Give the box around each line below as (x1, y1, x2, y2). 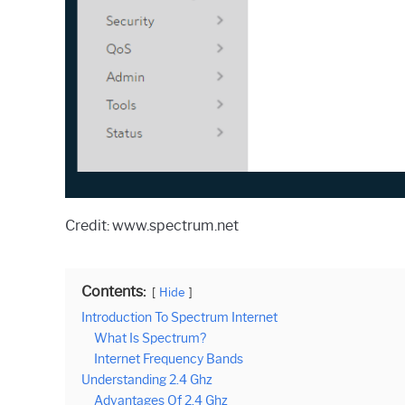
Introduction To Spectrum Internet (81, 308, 278, 325)
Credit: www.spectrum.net (65, 216, 239, 234)
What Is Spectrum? (94, 329, 206, 346)
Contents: (81, 282, 146, 300)
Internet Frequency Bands (94, 350, 243, 367)
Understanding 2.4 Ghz (81, 371, 212, 388)
